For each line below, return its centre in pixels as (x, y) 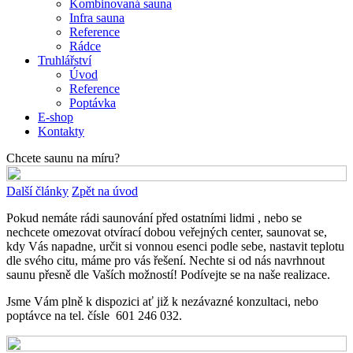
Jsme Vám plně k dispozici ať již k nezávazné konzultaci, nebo (162, 301)
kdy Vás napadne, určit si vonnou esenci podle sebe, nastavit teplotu (175, 246)
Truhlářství (65, 60)
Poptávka (93, 102)
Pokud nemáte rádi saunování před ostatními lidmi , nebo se (154, 217)
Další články (37, 191)
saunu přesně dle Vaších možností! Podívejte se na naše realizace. (168, 274)
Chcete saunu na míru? (63, 158)
